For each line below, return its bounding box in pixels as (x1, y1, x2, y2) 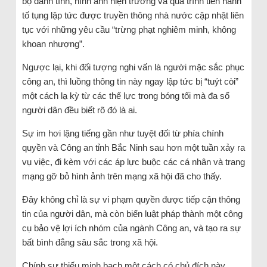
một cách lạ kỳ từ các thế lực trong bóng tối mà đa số (21, 90, 229, 101)
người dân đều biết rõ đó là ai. (21, 104, 139, 115)
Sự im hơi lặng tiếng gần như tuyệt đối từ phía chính (21, 128, 223, 138)
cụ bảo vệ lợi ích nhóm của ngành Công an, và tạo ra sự (21, 222, 241, 233)
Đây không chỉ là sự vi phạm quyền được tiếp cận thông (21, 194, 240, 204)
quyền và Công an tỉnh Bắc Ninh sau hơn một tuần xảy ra (21, 142, 245, 153)
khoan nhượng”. (21, 38, 87, 49)
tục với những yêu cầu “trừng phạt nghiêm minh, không (21, 24, 236, 35)
